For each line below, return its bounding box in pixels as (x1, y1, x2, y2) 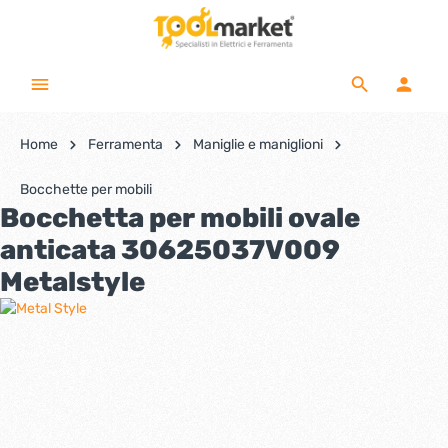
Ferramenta (88, 136, 163, 153)
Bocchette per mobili (20, 181, 152, 198)
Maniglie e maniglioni (193, 136, 323, 153)
